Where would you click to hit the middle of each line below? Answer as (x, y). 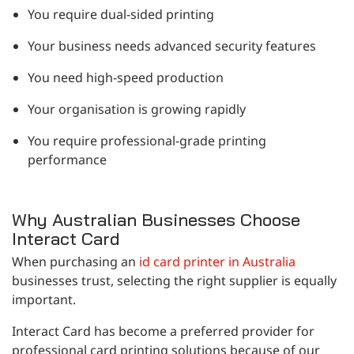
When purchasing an (75, 261)
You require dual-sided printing (121, 14)
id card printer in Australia (217, 261)
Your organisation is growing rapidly (137, 109)
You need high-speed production (126, 77)
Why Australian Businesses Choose (156, 219)
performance (67, 159)
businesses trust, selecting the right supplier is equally (174, 280)
